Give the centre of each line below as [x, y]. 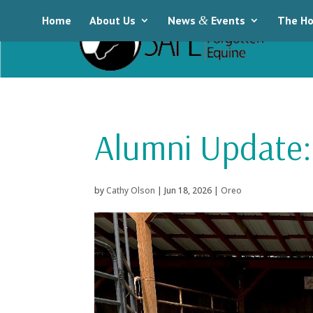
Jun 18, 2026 [188, 190]
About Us [112, 20]
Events [227, 20]
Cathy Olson [130, 190]
